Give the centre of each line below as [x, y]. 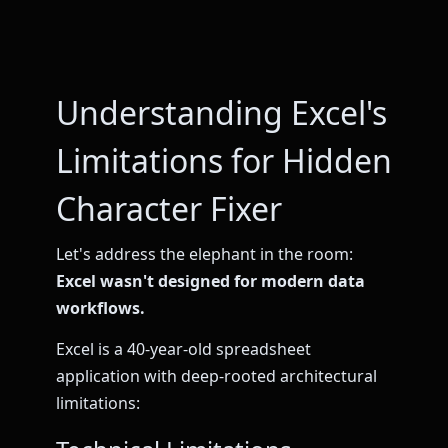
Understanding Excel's [221, 112]
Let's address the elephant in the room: [204, 254]
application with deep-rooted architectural [216, 376]
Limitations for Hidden [224, 160]
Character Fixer [169, 208]
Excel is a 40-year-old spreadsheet [183, 349]
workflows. [100, 308]
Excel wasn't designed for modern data [210, 281]
